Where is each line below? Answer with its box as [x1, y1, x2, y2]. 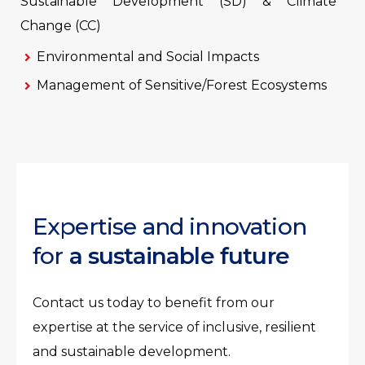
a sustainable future [68, 242, 289, 270]
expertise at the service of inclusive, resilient [33, 319, 316, 335]
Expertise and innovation [33, 213, 306, 240]
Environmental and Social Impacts [37, 49, 259, 64]
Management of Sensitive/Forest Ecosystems [37, 77, 327, 93]
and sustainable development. [33, 344, 231, 359]
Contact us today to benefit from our [33, 295, 275, 310]
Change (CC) [20, 18, 101, 33]
